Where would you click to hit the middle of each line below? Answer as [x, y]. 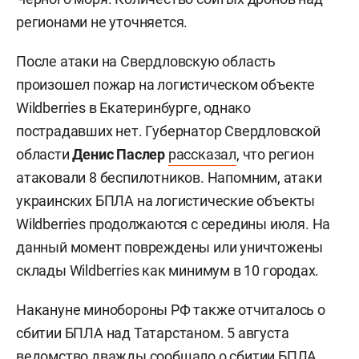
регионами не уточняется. [102, 22]
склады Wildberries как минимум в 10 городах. [168, 270]
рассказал [202, 154]
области [44, 154]
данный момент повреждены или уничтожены [170, 247]
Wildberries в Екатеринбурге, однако [134, 107]
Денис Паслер [120, 154]
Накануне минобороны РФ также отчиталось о [171, 309]
